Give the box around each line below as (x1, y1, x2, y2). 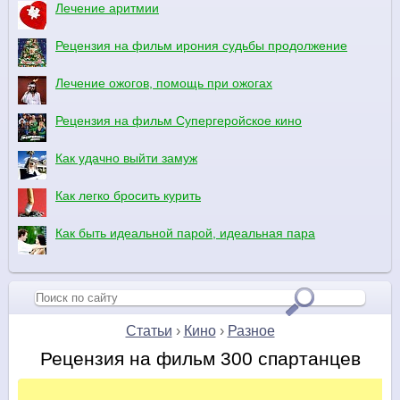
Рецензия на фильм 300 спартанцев (39, 348, 361, 370)
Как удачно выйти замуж (55, 150, 197, 165)
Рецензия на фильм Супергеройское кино (55, 112, 302, 128)
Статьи (125, 323, 172, 339)
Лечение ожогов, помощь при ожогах (55, 75, 272, 90)
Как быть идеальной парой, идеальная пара (55, 225, 315, 240)
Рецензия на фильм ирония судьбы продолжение (55, 37, 347, 53)
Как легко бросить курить (55, 187, 201, 203)
